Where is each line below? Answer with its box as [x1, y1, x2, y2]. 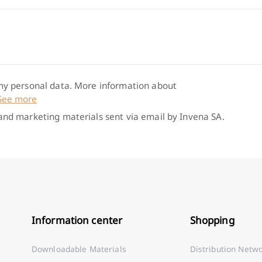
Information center [31, 213, 123, 227]
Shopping [189, 213, 235, 227]
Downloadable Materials [31, 243, 126, 254]
